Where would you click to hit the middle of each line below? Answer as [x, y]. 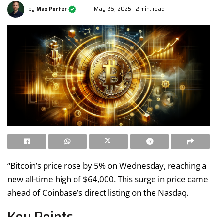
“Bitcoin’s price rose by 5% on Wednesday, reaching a [107, 165]
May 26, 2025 [113, 9]
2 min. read [150, 9]
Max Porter [52, 9]
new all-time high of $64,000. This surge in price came [108, 179]
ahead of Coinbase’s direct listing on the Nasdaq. [98, 192]
